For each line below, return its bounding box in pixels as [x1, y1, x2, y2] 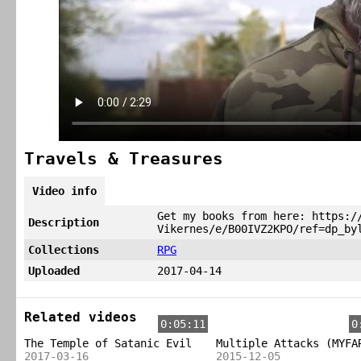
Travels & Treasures [24, 149, 223, 168]
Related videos [24, 309, 137, 325]
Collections [28, 243, 99, 256]
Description [28, 216, 99, 229]
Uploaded [28, 264, 80, 277]
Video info [32, 185, 97, 197]
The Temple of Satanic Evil [24, 337, 192, 350]
